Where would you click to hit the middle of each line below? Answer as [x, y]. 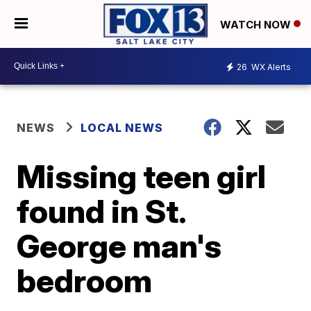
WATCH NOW [257, 24]
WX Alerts [270, 67]
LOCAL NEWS [122, 127]
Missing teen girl [142, 176]
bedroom [85, 280]
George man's [119, 245]
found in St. [101, 211]
